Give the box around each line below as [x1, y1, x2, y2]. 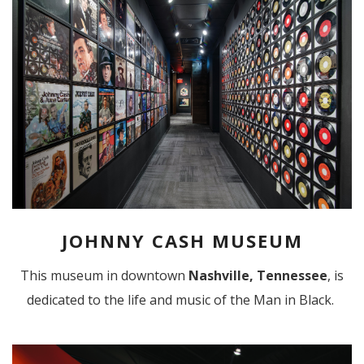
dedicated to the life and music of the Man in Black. [27, 291, 337, 310]
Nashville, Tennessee [188, 266, 327, 285]
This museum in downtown [20, 266, 188, 285]
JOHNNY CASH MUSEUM [61, 228, 303, 253]
